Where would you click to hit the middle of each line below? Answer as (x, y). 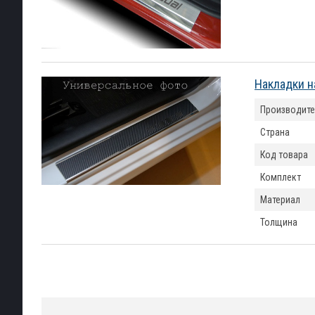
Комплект (281, 177)
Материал (280, 200)
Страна (275, 132)
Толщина (279, 222)
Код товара (284, 155)
